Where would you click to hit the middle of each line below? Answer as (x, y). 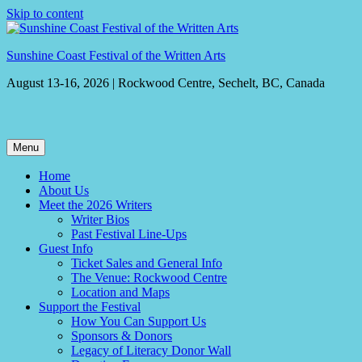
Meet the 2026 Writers (95, 205)
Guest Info (66, 248)
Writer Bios (100, 219)
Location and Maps (120, 292)
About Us (64, 190)
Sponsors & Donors (122, 336)
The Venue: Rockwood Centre (149, 278)
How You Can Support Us (139, 321)
